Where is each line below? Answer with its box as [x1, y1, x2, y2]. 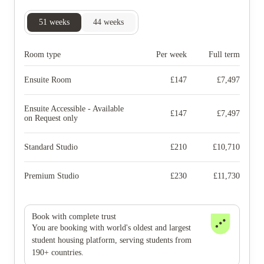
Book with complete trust [32, 212, 116, 221]
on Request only [24, 114, 78, 123]
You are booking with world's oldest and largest [32, 223, 191, 232]
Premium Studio [24, 171, 79, 180]
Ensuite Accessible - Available [24, 104, 124, 113]
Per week [156, 50, 187, 59]
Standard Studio [24, 143, 78, 151]
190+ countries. [32, 248, 84, 257]
